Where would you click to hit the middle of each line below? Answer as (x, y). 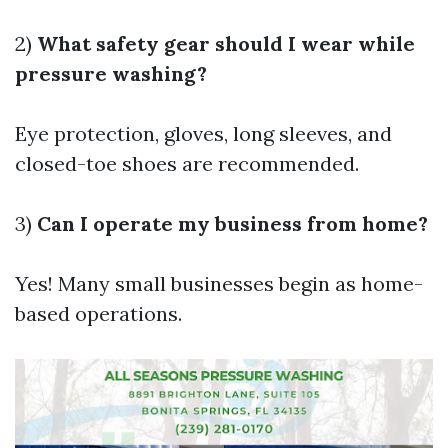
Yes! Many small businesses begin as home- (219, 283)
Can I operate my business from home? (232, 223)
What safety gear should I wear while (226, 43)
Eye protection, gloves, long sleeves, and (203, 133)
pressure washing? (111, 73)
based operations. (98, 313)
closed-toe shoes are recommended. (187, 163)
